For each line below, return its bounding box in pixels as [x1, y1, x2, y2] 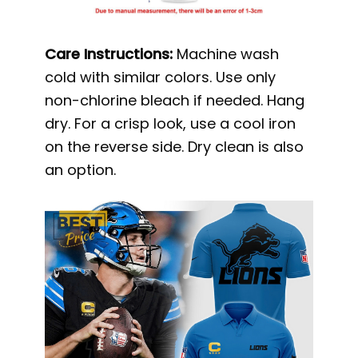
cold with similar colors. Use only [45, 67, 276, 88]
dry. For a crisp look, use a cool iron [45, 113, 296, 134]
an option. [45, 160, 117, 181]
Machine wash [177, 44, 280, 65]
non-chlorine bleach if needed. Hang [45, 90, 305, 111]
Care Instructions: [45, 44, 177, 65]
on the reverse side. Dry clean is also [45, 137, 304, 157]
